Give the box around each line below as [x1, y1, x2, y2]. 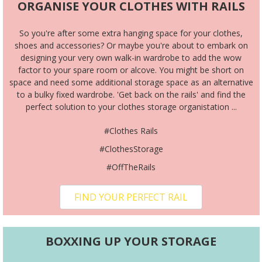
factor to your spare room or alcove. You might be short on [18, 64, 244, 76]
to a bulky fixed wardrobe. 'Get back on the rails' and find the [16, 89, 246, 101]
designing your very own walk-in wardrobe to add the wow [20, 52, 242, 64]
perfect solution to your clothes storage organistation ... [25, 101, 237, 113]
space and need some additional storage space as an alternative [9, 77, 253, 88]
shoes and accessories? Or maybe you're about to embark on [14, 40, 248, 51]
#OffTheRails [106, 161, 156, 173]
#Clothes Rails [104, 125, 158, 137]
